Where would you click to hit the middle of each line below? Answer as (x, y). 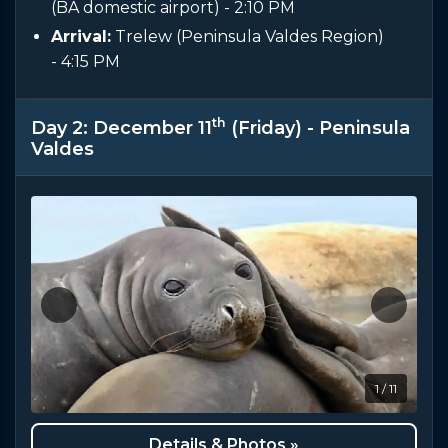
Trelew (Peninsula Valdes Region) (247, 36)
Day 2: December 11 (121, 128)
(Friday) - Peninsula (318, 128)
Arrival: (81, 36)
